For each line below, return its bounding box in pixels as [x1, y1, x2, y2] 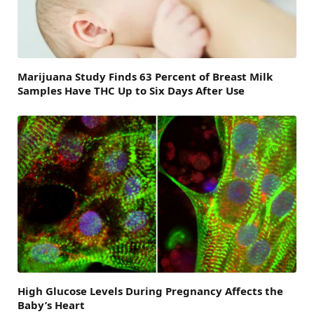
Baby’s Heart [18, 297, 85, 312]
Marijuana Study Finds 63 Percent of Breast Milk [18, 69, 273, 83]
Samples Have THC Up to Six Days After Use [18, 83, 245, 97]
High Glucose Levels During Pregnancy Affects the [18, 283, 283, 298]
